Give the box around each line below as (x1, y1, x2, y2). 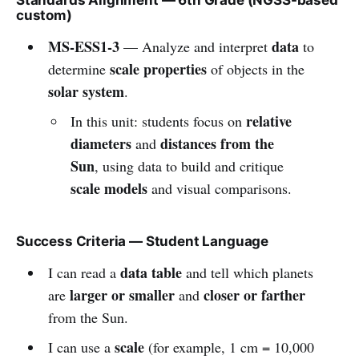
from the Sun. (47, 307, 128, 327)
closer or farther (203, 284, 305, 305)
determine (47, 58, 110, 79)
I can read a (47, 262, 120, 282)
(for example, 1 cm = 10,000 (143, 337, 314, 357)
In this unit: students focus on (71, 111, 247, 131)
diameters (71, 132, 132, 154)
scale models (71, 177, 148, 199)
